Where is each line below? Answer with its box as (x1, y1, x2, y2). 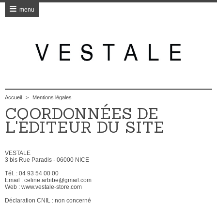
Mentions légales (32, 94, 72, 100)
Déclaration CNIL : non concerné (5, 197, 93, 204)
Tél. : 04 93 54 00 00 (5, 170, 59, 177)
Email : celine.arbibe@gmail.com (5, 176, 92, 184)
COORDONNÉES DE (5, 103, 158, 124)
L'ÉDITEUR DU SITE (5, 117, 164, 137)
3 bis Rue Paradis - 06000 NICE (5, 156, 89, 163)
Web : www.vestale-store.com (5, 183, 82, 190)
